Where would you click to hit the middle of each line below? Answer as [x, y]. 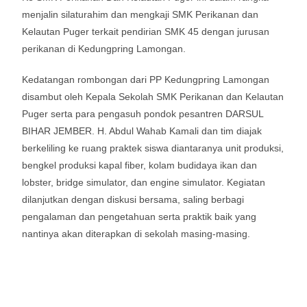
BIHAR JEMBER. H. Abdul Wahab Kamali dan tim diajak [142, 131]
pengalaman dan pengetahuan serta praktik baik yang [139, 217]
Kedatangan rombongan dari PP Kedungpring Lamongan [146, 79]
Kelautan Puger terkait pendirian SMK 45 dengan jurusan [146, 32]
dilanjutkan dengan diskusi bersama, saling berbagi [133, 199]
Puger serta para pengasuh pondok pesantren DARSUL [143, 114]
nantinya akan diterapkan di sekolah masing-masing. [136, 234]
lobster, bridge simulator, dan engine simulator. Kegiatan [144, 182]
